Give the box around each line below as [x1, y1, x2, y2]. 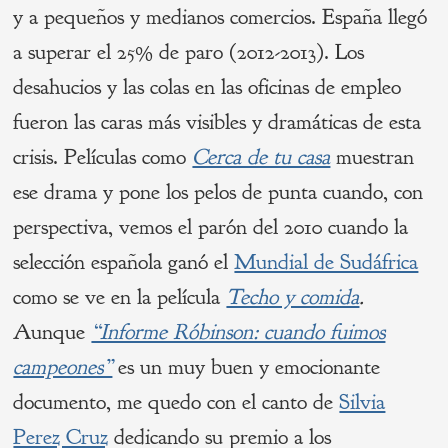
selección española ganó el [13, 248, 235, 277]
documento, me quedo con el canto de [13, 388, 340, 417]
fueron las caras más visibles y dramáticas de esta [13, 108, 422, 137]
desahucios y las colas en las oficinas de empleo [13, 73, 402, 102]
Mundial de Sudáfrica [234, 248, 419, 277]
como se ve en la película [13, 283, 227, 312]
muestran [330, 143, 415, 172]
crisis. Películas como [13, 143, 193, 172]
